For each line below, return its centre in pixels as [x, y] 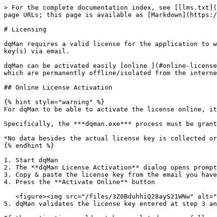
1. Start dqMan [31, 160]
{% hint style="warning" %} [54, 102]
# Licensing [25, 29]
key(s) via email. [37, 51]
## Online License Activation [58, 87]
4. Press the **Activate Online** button [79, 182]
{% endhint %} [29, 146]
